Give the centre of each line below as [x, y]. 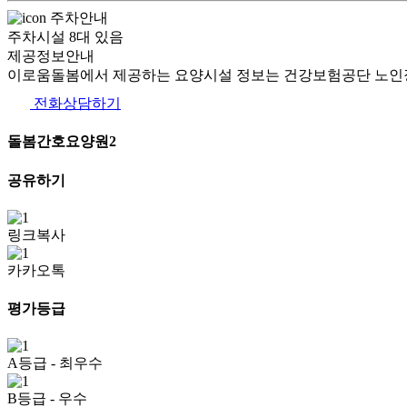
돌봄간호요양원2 [62, 142]
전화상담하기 [75, 103]
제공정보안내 [51, 56]
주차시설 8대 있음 [65, 37]
